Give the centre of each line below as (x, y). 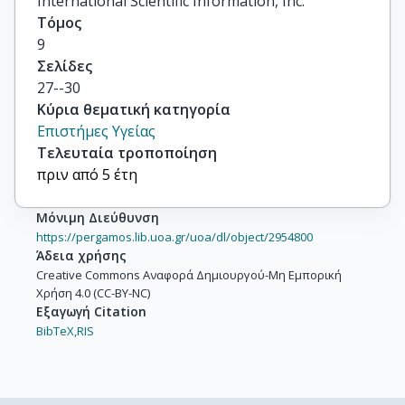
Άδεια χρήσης (81, 255)
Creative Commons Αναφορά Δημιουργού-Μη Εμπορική (189, 275)
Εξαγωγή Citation (91, 311)
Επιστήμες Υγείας (96, 131)
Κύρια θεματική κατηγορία (134, 109)
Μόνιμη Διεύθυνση (98, 217)
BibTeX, (57, 331)
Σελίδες (65, 66)
